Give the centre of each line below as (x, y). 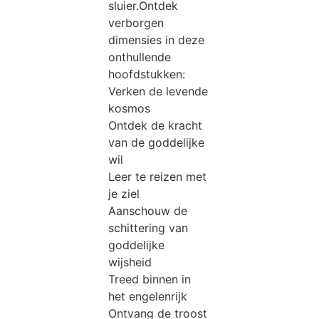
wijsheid (130, 262)
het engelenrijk (148, 296)
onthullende (140, 57)
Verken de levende (158, 91)
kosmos (130, 108)
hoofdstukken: (147, 74)
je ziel (124, 193)
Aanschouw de (148, 210)
